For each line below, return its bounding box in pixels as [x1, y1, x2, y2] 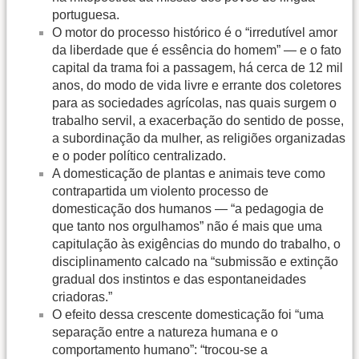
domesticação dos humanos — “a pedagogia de [52, 201, 324, 216]
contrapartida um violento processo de [52, 184, 268, 198]
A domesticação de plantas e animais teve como [52, 166, 325, 180]
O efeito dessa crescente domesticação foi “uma [52, 307, 324, 321]
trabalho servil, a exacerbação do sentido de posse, [52, 113, 344, 127]
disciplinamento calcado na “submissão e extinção [52, 254, 338, 268]
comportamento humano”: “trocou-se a [52, 342, 268, 357]
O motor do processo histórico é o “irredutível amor [52, 25, 337, 39]
